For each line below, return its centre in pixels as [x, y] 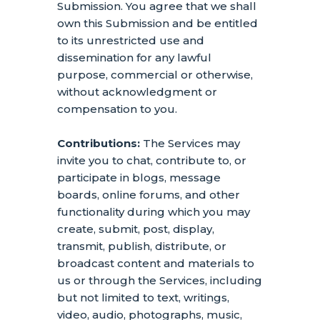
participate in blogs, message [139, 177]
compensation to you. [117, 109]
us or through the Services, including [160, 280]
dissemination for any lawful [134, 57]
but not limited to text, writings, [143, 297]
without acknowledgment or [137, 92]
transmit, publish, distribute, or [142, 246]
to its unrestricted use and [131, 40]
